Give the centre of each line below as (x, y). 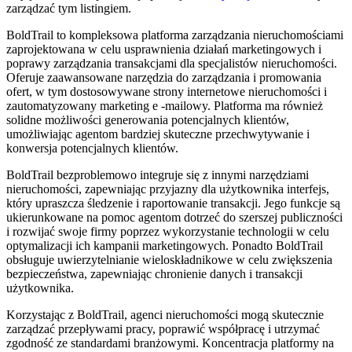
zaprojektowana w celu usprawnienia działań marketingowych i (164, 49)
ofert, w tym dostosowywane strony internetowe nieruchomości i (167, 91)
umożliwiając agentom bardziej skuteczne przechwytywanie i (158, 134)
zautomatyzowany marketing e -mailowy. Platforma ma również (165, 105)
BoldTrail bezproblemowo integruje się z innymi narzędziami (158, 174)
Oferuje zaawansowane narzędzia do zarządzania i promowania (164, 77)
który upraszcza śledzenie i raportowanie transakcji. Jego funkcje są (173, 203)
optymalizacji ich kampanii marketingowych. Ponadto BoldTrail (165, 245)
